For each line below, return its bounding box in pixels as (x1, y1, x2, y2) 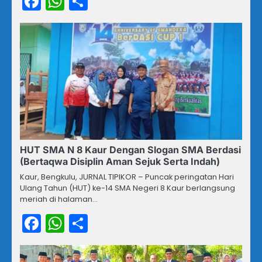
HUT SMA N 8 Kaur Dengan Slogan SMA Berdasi (20, 143, 241, 156)
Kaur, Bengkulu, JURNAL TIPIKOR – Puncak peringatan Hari (20, 171, 234, 182)
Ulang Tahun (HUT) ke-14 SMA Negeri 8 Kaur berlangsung (20, 182, 235, 194)
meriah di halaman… (20, 193, 98, 205)
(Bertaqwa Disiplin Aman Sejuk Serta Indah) (20, 155, 220, 167)
